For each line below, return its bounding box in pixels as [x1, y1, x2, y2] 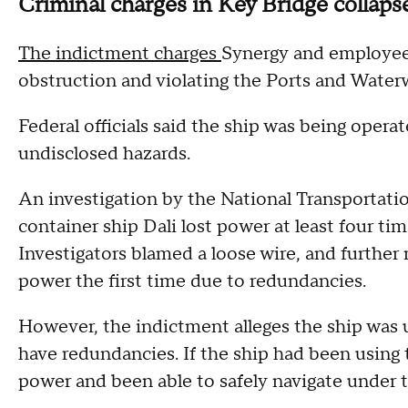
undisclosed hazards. [18, 141, 195, 166]
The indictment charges [18, 41, 221, 66]
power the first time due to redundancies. [18, 269, 371, 293]
